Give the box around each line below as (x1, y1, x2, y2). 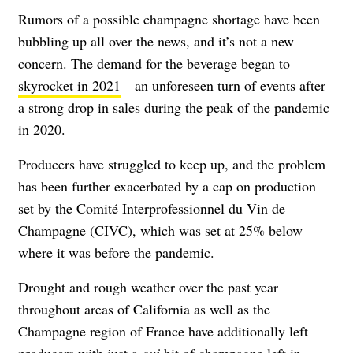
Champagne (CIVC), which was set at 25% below (18, 220, 303, 240)
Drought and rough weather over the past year (18, 277, 278, 296)
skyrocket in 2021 (18, 75, 121, 95)
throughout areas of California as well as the (18, 299, 270, 318)
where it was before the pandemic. (18, 242, 214, 262)
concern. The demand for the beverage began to (18, 53, 290, 72)
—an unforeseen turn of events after (121, 75, 325, 95)
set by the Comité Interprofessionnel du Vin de (18, 198, 285, 217)
